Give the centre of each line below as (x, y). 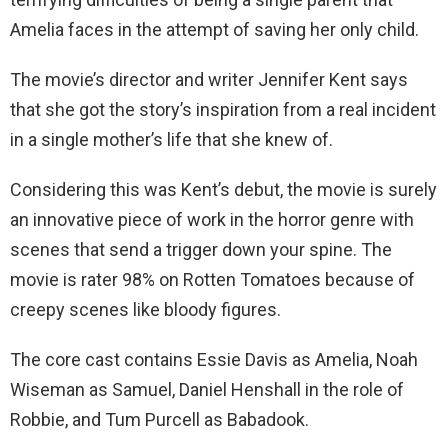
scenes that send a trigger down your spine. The (201, 250)
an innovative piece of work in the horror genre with (212, 220)
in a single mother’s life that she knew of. (171, 140)
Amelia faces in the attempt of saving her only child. (214, 30)
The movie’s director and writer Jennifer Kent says (209, 80)
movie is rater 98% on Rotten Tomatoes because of (212, 280)
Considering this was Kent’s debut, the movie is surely (223, 190)
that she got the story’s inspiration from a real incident (223, 110)
